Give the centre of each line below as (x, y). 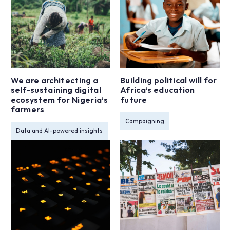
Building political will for (169, 80)
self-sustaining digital (56, 90)
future (133, 99)
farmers (27, 109)
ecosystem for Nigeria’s (59, 99)
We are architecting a (54, 80)
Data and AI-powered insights (59, 131)
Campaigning (145, 121)
